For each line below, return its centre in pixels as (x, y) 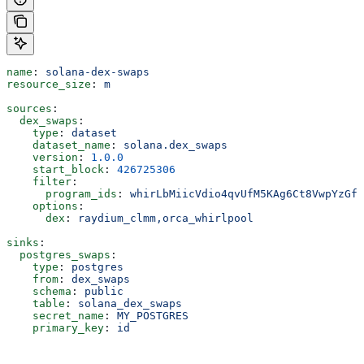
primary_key (55, 328)
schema (39, 292)
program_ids (62, 194)
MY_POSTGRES (153, 316)
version (42, 158)
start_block (55, 170)
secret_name (55, 316)
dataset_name (58, 145)
